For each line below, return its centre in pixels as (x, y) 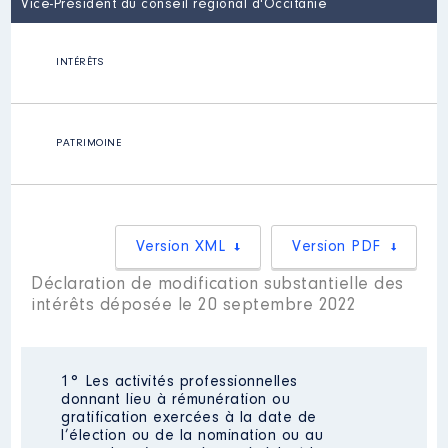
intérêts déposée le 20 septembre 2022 (194, 306)
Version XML (180, 247)
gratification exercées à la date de (189, 418)
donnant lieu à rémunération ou (176, 400)
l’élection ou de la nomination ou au (192, 436)
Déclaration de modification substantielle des (217, 285)
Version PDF (336, 247)
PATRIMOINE (89, 143)
